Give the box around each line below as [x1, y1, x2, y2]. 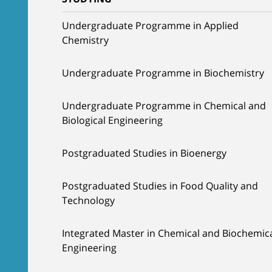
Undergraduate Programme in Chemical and [62, 99, 266, 112]
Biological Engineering [62, 114, 163, 127]
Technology [62, 194, 115, 207]
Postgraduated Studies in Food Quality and [62, 179, 258, 192]
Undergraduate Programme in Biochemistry [62, 66, 264, 80]
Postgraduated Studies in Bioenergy [62, 146, 226, 160]
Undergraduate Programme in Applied [62, 19, 239, 32]
